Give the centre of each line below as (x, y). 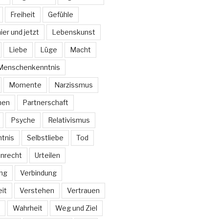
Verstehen (37, 190)
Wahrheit (27, 208)
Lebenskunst (73, 32)
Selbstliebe (45, 137)
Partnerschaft (45, 102)
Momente (25, 85)
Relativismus (69, 120)
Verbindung (38, 173)
